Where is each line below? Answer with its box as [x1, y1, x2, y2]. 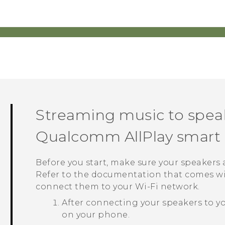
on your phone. [62, 210, 130, 220]
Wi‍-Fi [135, 182, 159, 192]
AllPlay [124, 128, 173, 145]
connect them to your [36, 182, 135, 192]
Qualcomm [36, 128, 121, 145]
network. [158, 182, 200, 192]
